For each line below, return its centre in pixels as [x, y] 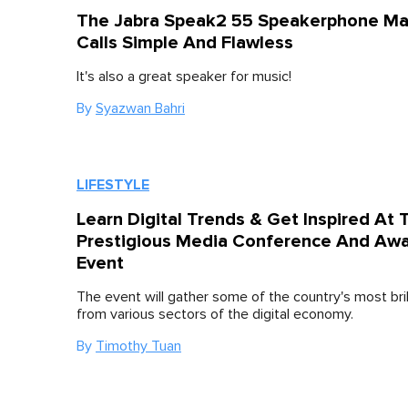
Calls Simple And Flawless [185, 42]
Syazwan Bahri [140, 108]
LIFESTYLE [113, 184]
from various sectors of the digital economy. [215, 314]
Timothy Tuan [138, 346]
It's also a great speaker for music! [184, 76]
